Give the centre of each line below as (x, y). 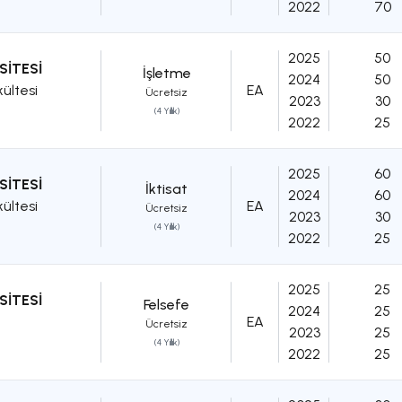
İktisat (166, 189)
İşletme (166, 74)
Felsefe (166, 305)
